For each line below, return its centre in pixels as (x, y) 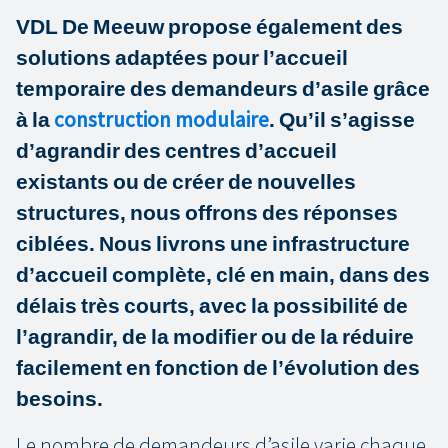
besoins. (59, 398)
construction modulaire (161, 119)
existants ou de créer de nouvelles (186, 181)
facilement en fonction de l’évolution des (218, 367)
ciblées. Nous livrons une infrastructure (213, 243)
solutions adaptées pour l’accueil (182, 57)
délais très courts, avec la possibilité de (212, 305)
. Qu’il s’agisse (342, 119)
